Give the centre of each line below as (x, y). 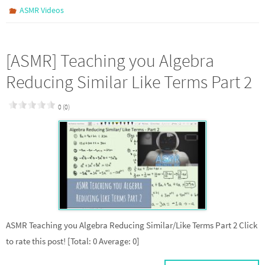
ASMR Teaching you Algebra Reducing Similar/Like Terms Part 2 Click (132, 225)
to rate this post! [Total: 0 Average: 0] (73, 241)
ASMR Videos (42, 10)
